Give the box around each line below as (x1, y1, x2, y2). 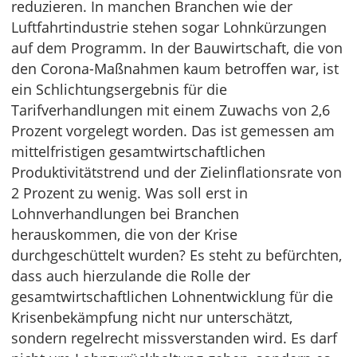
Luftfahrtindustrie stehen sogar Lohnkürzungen (11, 18, 327, 37)
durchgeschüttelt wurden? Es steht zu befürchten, (11, 245, 342, 265)
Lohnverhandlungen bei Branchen (11, 204, 239, 224)
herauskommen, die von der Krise (11, 225, 237, 245)
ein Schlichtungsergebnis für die (11, 80, 227, 100)
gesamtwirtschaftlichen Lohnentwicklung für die (11, 287, 333, 307)
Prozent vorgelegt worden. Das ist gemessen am (11, 121, 335, 141)
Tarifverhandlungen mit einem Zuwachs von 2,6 (11, 100, 330, 120)
